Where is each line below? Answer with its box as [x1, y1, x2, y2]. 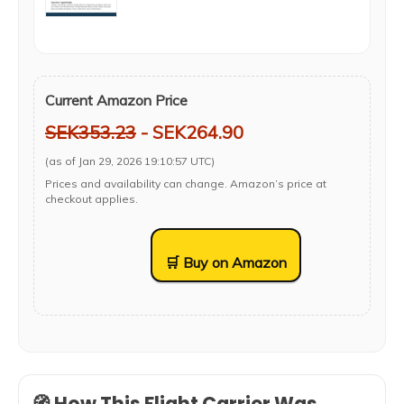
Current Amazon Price [45, 91, 188, 109]
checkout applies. [45, 192, 138, 206]
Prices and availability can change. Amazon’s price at [45, 177, 326, 190]
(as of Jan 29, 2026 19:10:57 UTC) [45, 154, 215, 168]
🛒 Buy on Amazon [165, 253, 287, 271]
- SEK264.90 [136, 121, 243, 143]
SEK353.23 [45, 121, 136, 143]
